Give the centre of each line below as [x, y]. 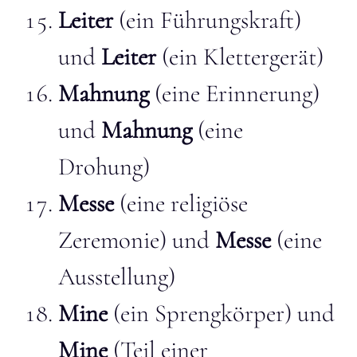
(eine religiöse [181, 203]
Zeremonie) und [137, 240]
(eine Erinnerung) [234, 93]
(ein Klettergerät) [240, 57]
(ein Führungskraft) [207, 20]
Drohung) [104, 167]
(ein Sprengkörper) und [221, 313]
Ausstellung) [117, 277]
